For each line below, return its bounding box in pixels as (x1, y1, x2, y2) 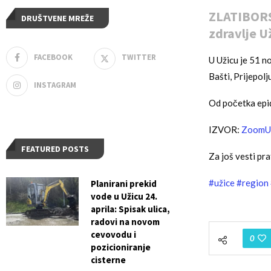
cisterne (91, 254, 126, 266)
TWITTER (122, 52, 157, 63)
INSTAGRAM (34, 80, 76, 91)
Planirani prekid (91, 178, 157, 190)
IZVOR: (208, 124, 241, 135)
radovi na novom (91, 216, 160, 228)
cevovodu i (91, 229, 136, 241)
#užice (208, 177, 235, 189)
